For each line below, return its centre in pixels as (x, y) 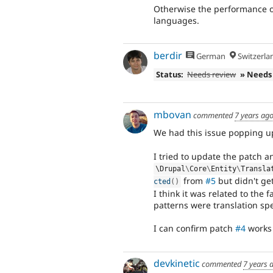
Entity (224, 168)
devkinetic (177, 264)
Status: (169, 74)
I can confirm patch (194, 228)
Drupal (173, 168)
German (210, 56)
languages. (176, 20)
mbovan (172, 114)
